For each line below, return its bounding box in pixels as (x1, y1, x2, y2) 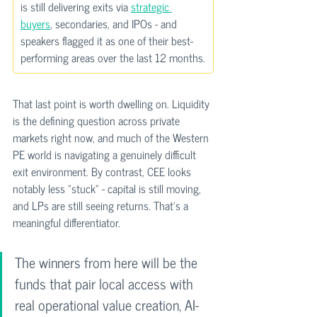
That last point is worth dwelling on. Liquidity (13, 94, 212, 113)
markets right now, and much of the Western (13, 128, 212, 146)
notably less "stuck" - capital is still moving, (13, 179, 204, 197)
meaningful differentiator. (13, 213, 120, 231)
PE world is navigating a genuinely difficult (13, 145, 199, 163)
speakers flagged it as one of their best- (21, 31, 193, 50)
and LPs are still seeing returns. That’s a (13, 196, 191, 214)
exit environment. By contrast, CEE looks (13, 162, 194, 180)
